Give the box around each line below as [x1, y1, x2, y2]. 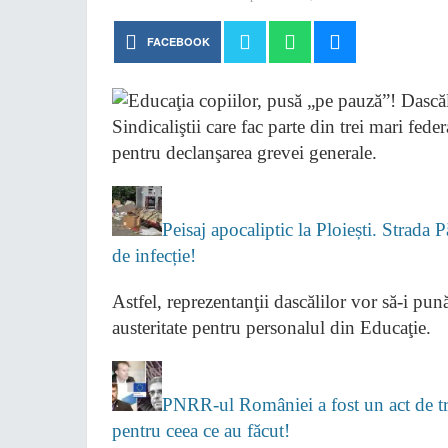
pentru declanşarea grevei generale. [112, 142, 377, 163]
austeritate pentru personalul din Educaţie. [112, 317, 431, 338]
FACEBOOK [146, 34, 210, 49]
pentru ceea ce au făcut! [112, 420, 290, 441]
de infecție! [112, 245, 196, 266]
